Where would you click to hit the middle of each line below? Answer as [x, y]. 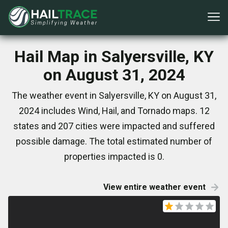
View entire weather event [154, 187]
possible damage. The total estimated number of [114, 141]
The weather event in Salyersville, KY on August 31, [114, 95]
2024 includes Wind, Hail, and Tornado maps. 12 [114, 111]
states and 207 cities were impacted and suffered [114, 126]
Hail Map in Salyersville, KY [114, 56]
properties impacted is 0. [114, 156]
